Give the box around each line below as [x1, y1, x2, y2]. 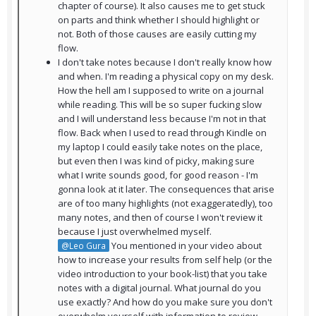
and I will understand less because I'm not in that [58, 112, 266, 126]
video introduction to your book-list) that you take [58, 267, 267, 281]
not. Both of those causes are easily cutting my [58, 28, 257, 41]
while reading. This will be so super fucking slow [58, 98, 262, 111]
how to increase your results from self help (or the [58, 253, 272, 267]
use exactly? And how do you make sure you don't [58, 296, 272, 309]
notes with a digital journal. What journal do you [58, 281, 261, 295]
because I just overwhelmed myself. [58, 225, 212, 238]
